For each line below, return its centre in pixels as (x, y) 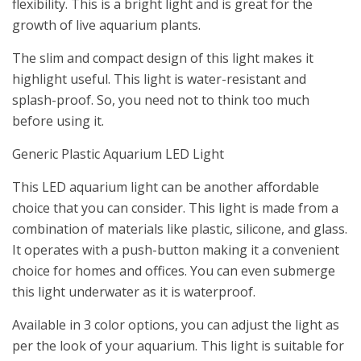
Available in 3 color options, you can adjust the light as (176, 325)
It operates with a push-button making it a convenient (176, 250)
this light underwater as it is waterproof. (134, 292)
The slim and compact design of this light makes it (163, 58)
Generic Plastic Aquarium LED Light (118, 154)
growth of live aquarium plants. (106, 25)
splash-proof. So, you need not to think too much (161, 100)
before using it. (58, 121)
